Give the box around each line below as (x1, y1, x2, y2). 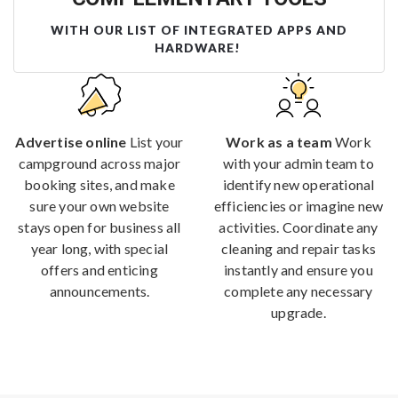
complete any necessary (224, 282, 373, 299)
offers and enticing (41, 260, 158, 278)
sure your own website (29, 196, 170, 214)
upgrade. (271, 303, 326, 321)
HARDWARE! (154, 40, 244, 55)
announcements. (49, 282, 150, 299)
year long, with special (30, 239, 169, 257)
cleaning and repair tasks (221, 239, 376, 257)
